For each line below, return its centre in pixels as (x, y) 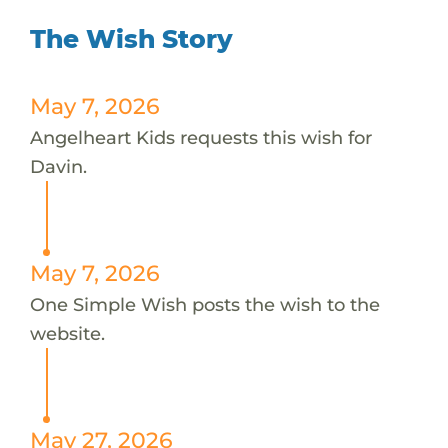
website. (67, 333)
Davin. (58, 166)
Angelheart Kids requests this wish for (200, 137)
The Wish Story (131, 38)
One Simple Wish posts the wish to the (204, 304)
